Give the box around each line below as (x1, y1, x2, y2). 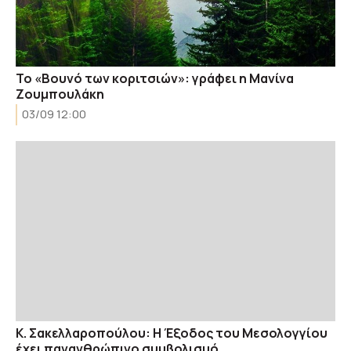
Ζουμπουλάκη (16, 85, 104, 103)
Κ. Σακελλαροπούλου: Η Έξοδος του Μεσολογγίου (16, 324, 327, 342)
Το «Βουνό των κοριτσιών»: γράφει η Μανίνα (16, 70, 294, 87)
